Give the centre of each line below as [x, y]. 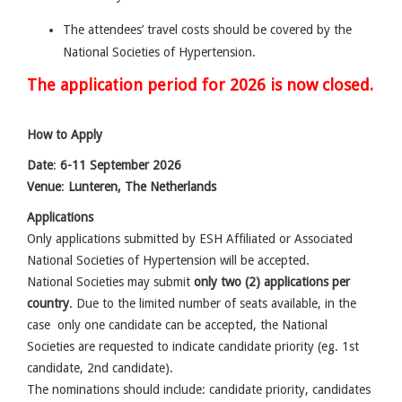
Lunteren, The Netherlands [142, 186]
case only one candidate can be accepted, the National [177, 324]
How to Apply [65, 134]
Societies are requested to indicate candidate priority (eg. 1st [193, 346]
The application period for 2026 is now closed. [200, 84]
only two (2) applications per [272, 281]
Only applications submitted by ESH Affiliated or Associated [190, 238]
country [48, 303]
